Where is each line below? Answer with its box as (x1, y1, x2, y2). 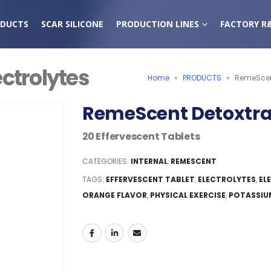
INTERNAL (131, 155, 168, 166)
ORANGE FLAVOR (82, 189, 147, 200)
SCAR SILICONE (41, 18, 103, 30)
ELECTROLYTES (198, 174, 256, 184)
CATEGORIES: (82, 155, 131, 166)
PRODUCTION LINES (116, 18, 199, 30)
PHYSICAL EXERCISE (150, 189, 226, 200)
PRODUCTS (183, 72, 221, 83)
